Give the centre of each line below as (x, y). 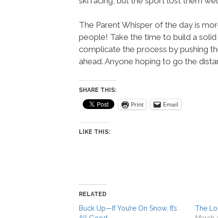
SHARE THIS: (98, 90)
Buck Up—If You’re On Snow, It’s (128, 208)
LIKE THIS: (94, 132)
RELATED (93, 194)
